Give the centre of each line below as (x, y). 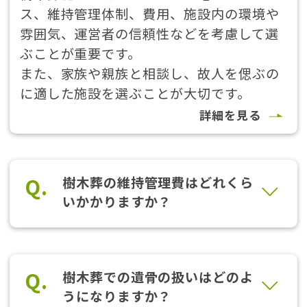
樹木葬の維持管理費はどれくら (158, 183)
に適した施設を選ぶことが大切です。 (135, 93)
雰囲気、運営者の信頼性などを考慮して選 (149, 33)
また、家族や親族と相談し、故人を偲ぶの (149, 73)
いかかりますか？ (117, 202)
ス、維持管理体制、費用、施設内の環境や (149, 13)
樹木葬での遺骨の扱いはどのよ (158, 277)
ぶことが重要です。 (81, 53)
